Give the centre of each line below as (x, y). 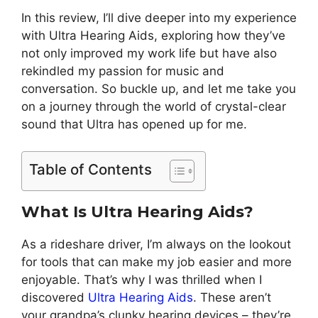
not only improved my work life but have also (149, 53)
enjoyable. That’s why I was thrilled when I (142, 280)
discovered (55, 297)
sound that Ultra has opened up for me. (134, 124)
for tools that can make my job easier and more (157, 262)
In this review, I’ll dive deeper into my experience (159, 17)
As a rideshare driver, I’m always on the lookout (156, 244)
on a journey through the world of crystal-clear (154, 106)
